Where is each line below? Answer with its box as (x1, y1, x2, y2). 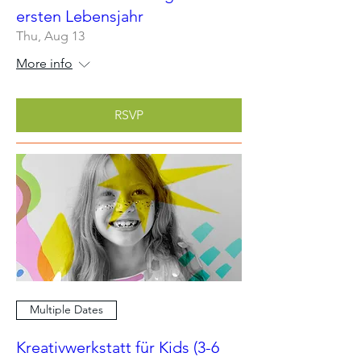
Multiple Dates (30, 302, 103, 317)
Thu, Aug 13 (16, 28, 85, 44)
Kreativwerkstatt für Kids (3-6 (16, 337, 219, 357)
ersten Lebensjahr (16, 6, 143, 26)
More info (16, 56, 73, 71)
